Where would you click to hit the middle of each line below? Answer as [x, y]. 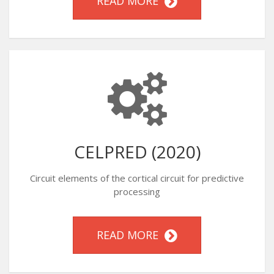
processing [137, 191]
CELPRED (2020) [137, 152]
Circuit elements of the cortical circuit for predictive [137, 178]
